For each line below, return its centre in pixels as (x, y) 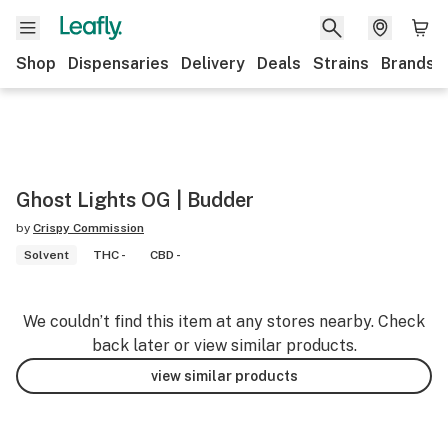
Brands (408, 63)
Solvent (46, 255)
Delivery (213, 63)
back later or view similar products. (224, 345)
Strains (341, 63)
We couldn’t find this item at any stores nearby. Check (224, 321)
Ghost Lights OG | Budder (135, 200)
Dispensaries (118, 63)
